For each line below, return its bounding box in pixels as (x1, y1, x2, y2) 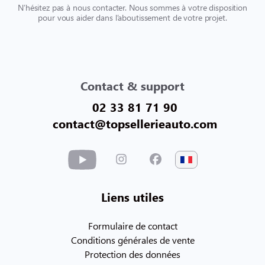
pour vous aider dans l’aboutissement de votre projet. (38, 12, 227, 24)
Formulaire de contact (88, 219, 177, 232)
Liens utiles (101, 188, 164, 205)
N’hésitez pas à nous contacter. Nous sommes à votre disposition (18, 2, 247, 14)
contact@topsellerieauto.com (53, 115, 217, 132)
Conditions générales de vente (70, 234, 195, 247)
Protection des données (85, 248, 180, 261)
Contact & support (80, 77, 185, 94)
